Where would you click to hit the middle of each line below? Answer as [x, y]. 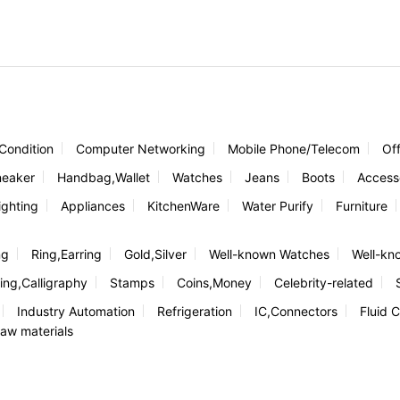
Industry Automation [76, 311]
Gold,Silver [155, 254]
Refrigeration [195, 311]
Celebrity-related [324, 282]
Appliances [93, 205]
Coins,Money [214, 282]
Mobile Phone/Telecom [294, 148]
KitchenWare [183, 205]
